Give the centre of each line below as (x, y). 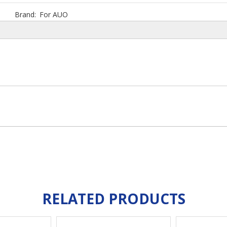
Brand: (25, 14)
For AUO (53, 14)
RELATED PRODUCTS (113, 199)
